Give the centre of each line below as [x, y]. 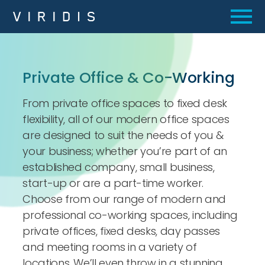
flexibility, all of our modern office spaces [126, 119]
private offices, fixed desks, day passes [122, 231]
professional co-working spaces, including [130, 215]
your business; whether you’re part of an [125, 151]
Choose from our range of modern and [124, 199]
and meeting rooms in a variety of [110, 247]
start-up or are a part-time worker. [113, 183]
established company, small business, [119, 167]
